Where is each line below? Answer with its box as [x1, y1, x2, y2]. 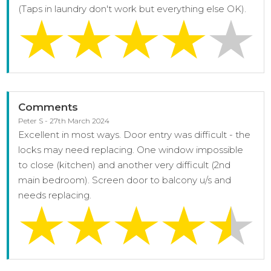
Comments [18, 101, 79, 113]
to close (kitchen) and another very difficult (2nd [18, 159, 231, 171]
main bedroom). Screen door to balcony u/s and [18, 174, 232, 186]
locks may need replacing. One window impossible [18, 144, 244, 155]
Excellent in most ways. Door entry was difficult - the [18, 129, 251, 140]
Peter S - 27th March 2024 [18, 116, 110, 125]
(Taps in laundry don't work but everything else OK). [18, 2, 247, 15]
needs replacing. [18, 189, 92, 201]
